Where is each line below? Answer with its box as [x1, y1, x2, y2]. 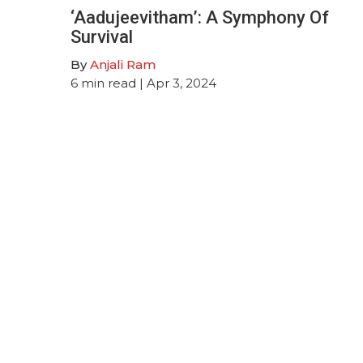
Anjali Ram [90, 56, 156, 72]
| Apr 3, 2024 [136, 75, 216, 91]
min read [81, 75, 136, 91]
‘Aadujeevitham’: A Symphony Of [70, 6, 329, 28]
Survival [70, 26, 133, 47]
